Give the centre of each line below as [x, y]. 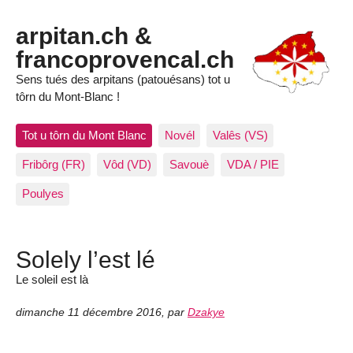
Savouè [189, 165]
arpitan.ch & [84, 36]
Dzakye [206, 312]
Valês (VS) [240, 135]
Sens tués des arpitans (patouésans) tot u [123, 80]
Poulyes [43, 194]
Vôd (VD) [127, 165]
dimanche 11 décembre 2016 [89, 312]
